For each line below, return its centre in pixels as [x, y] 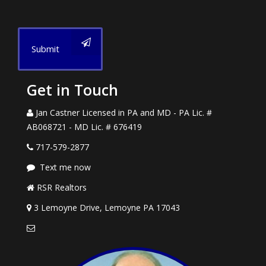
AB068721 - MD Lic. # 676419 [84, 127]
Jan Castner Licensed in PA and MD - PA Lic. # [124, 113]
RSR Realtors [62, 187]
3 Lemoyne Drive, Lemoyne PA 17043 [107, 208]
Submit [45, 49]
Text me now [65, 167]
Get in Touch [72, 90]
